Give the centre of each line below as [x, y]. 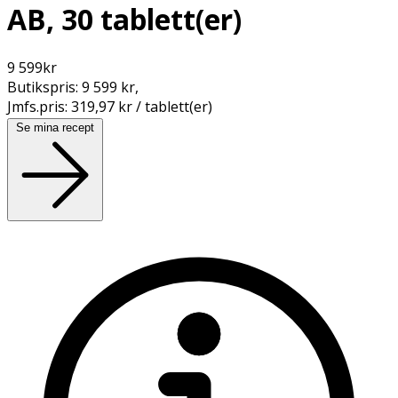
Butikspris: [44, 87]
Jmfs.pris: [39, 106]
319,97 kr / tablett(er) [142, 106]
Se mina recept [55, 127]
